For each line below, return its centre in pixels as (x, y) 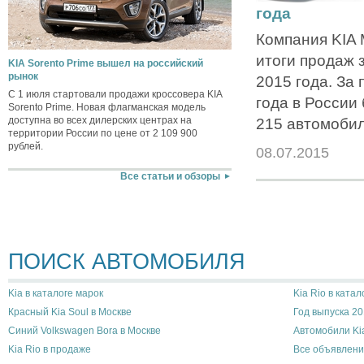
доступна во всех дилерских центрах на (100, 121)
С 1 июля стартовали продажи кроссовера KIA (115, 95)
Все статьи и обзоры (170, 176)
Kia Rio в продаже (50, 349)
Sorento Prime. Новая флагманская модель (107, 108)
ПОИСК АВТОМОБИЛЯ (127, 261)
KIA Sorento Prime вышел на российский (106, 64)
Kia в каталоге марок (56, 293)
